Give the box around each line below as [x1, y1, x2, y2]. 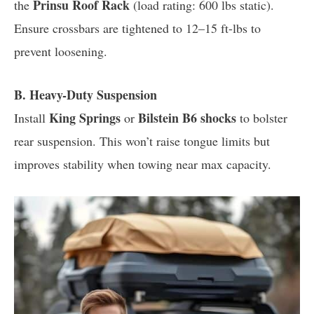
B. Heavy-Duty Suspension [14, 85, 157, 104]
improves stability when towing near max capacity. [14, 155, 271, 172]
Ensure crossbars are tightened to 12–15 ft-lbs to [14, 19, 261, 36]
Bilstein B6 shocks [138, 108, 236, 127]
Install [14, 109, 49, 126]
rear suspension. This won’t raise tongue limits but [14, 132, 270, 149]
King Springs [49, 108, 121, 127]
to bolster [236, 109, 287, 126]
